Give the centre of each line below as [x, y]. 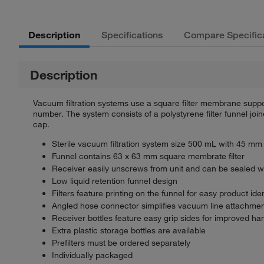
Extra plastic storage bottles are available [129, 230]
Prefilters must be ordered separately [121, 242]
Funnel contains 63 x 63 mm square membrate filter [148, 156]
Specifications [132, 35]
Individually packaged [92, 255]
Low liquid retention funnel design [115, 181]
